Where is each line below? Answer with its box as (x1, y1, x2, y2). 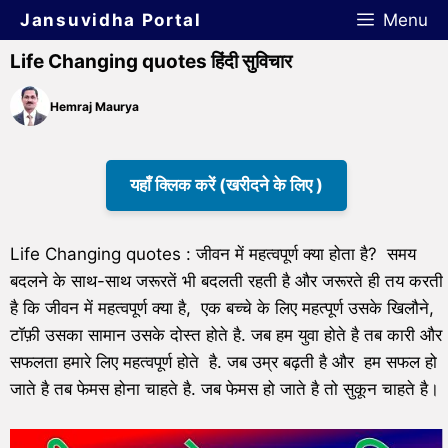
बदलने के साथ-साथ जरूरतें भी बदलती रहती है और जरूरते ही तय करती (10, 271, 443, 291)
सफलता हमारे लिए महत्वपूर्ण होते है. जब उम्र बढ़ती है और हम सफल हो (10, 352, 437, 372)
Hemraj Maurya (50, 98, 139, 114)
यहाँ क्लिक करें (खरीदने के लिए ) (130, 175, 323, 195)
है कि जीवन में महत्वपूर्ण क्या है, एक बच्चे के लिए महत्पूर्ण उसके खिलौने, (10, 298, 434, 318)
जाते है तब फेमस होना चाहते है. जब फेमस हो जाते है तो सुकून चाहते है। (10, 379, 439, 399)
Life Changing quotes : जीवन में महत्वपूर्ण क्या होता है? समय (10, 244, 416, 264)
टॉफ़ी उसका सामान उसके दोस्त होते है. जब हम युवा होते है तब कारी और (10, 325, 442, 345)
